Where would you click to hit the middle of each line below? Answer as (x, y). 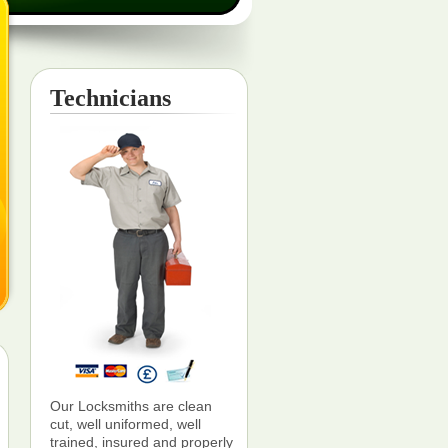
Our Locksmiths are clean (131, 406)
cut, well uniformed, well (125, 424)
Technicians (110, 98)
